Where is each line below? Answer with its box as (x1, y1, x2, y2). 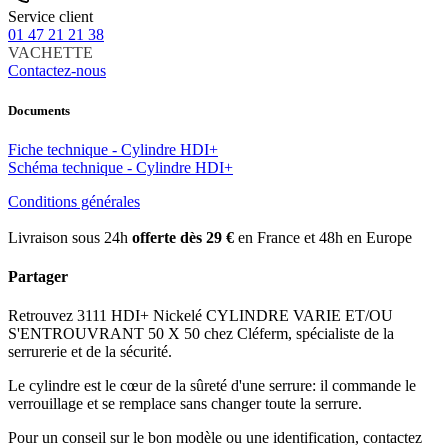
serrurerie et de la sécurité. (8, 343, 172, 361)
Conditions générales (8, 192, 140, 210)
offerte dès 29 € (132, 228, 234, 246)
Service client (8, 8, 93, 26)
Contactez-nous (8, 62, 106, 80)
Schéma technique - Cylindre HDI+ (8, 158, 233, 176)
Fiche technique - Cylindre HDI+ (8, 140, 218, 158)
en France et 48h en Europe (234, 228, 412, 246)
